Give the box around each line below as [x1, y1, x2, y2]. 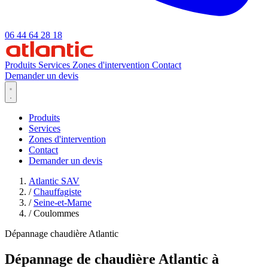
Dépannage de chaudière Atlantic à [5, 251, 219, 267]
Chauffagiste [33, 187, 81, 197]
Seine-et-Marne [33, 197, 92, 208]
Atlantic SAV [29, 176, 80, 186]
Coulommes [33, 208, 79, 218]
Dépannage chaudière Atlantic [5, 229, 118, 239]
